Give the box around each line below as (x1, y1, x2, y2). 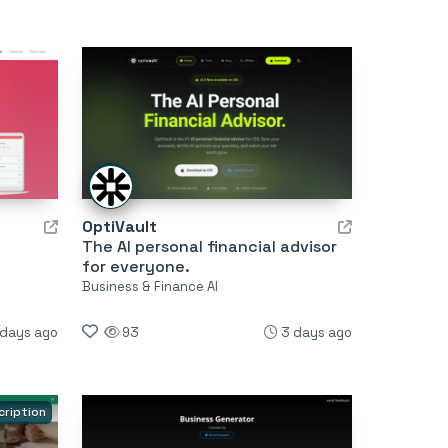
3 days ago (280, 324, 352, 342)
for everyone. (81, 256, 190, 278)
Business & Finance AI (81, 278, 218, 296)
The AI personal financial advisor (81, 236, 337, 258)
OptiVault (81, 216, 157, 238)
